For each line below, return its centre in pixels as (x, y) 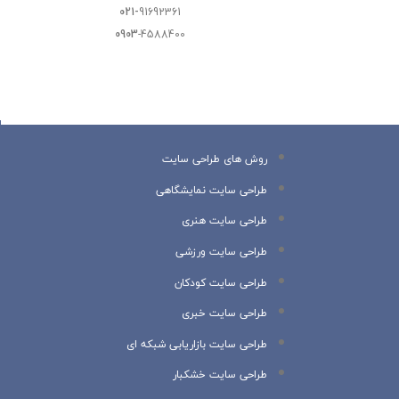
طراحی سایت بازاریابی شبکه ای (197, 344)
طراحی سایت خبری (225, 313)
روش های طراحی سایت (215, 159)
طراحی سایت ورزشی (222, 252)
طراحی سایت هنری (225, 221)
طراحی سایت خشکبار (220, 375)
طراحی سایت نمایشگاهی (212, 190)
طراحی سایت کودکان (221, 282)
